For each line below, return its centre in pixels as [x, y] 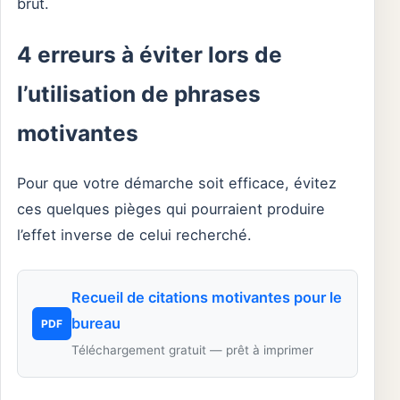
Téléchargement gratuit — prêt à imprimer [192, 350]
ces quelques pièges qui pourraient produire [171, 209]
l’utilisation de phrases [139, 94]
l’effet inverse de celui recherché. [134, 235]
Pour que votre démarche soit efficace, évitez [177, 183]
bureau [96, 324]
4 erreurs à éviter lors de [150, 55]
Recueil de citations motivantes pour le [207, 298]
